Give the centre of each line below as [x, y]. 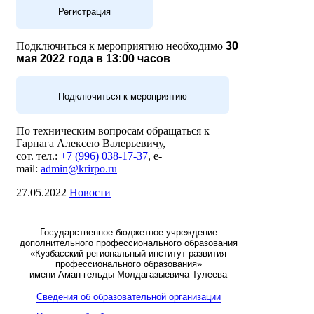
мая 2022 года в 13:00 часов [93, 59]
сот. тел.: [38, 156]
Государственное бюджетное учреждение [128, 233]
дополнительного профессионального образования [128, 243]
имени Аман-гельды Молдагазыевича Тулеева [128, 275]
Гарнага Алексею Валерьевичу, [91, 144]
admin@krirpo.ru [79, 169]
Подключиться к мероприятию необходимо [121, 46]
